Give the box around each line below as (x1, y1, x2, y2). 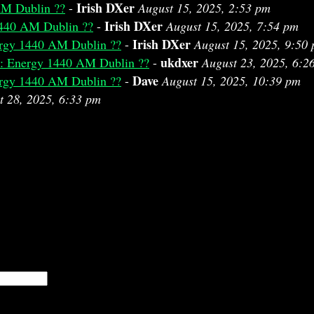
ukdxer (161, 53, 198, 71)
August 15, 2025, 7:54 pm (166, 18, 299, 34)
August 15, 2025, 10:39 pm (162, 72, 301, 89)
